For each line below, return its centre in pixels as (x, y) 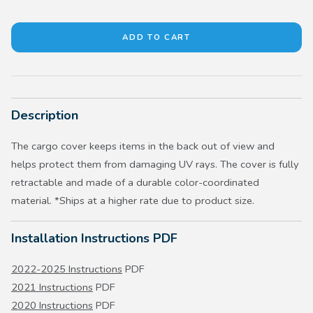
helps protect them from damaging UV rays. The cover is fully (155, 165)
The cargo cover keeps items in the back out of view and (143, 146)
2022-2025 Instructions (67, 269)
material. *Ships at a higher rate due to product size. (133, 201)
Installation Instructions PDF (94, 239)
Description (45, 116)
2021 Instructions (52, 287)
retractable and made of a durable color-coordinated (135, 183)
